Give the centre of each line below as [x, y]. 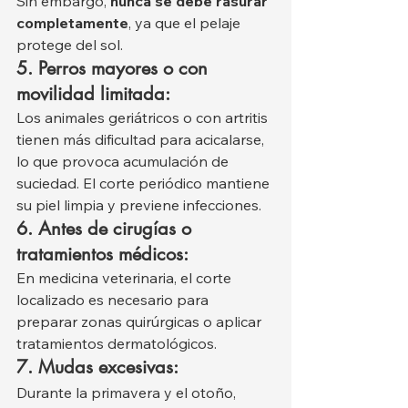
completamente [72, 22]
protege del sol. [70, 44]
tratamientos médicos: [102, 254]
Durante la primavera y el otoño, [128, 392]
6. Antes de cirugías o [107, 228]
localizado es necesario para [114, 299]
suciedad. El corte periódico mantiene [145, 183]
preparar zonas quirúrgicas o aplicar [141, 321]
